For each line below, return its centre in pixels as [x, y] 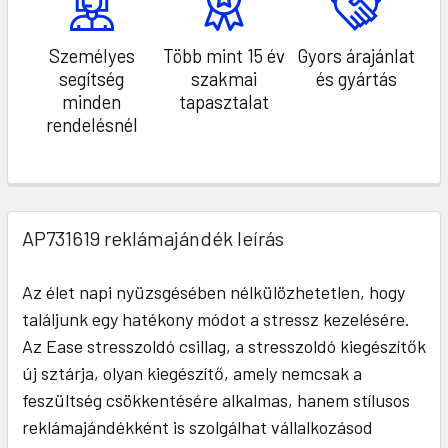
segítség [92, 79]
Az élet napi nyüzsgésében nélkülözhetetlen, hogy [213, 292]
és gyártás [356, 79]
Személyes [91, 56]
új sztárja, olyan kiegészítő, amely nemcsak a [192, 373]
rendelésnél [91, 125]
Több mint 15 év [224, 56]
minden [92, 102]
